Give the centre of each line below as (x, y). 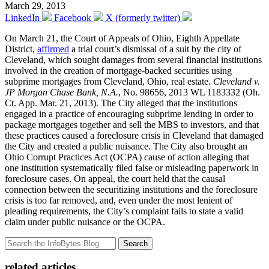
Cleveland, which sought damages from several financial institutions (133, 59)
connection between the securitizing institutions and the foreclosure (131, 189)
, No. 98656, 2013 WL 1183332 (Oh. (189, 92)
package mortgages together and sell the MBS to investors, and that (132, 124)
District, (21, 49)
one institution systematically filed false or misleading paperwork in (132, 168)
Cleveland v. (237, 81)
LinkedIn (22, 17)
